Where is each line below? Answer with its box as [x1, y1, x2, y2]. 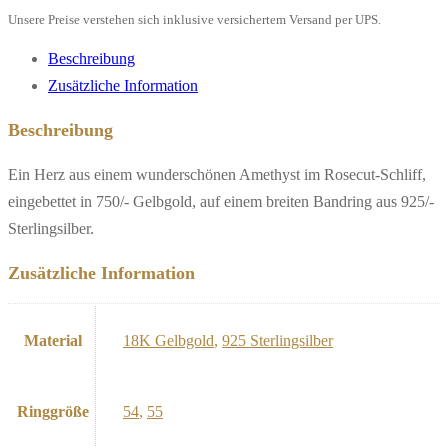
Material [23, 331, 82, 349]
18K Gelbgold [123, 331, 214, 349]
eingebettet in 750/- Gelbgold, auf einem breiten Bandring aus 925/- [8, 192, 434, 210]
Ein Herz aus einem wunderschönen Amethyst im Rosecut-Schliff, [8, 165, 426, 183]
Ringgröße [16, 402, 89, 420]
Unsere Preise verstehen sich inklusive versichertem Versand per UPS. [8, 12, 381, 27]
